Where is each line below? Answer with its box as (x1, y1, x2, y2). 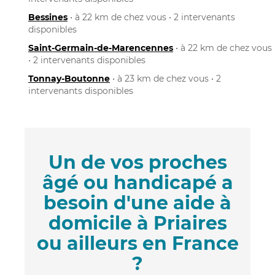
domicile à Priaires (48, 211, 227, 234)
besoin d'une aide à (44, 191, 231, 214)
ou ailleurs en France (36, 231, 239, 255)
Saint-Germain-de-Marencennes (28, 42, 173, 53)
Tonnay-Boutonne (28, 72, 110, 84)
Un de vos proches (48, 150, 227, 174)
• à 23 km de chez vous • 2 (110, 72, 221, 84)
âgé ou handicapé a (42, 171, 233, 194)
